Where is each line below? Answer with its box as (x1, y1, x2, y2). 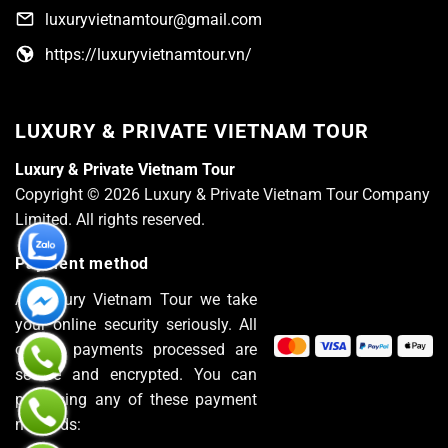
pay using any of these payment (15, 390, 258, 410)
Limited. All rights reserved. (15, 210, 205, 230)
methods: (15, 415, 81, 435)
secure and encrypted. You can (15, 365, 258, 385)
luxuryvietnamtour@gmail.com (45, 10, 262, 30)
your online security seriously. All (15, 315, 258, 335)
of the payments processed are (15, 340, 258, 360)
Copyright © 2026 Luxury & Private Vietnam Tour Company (15, 185, 430, 205)
